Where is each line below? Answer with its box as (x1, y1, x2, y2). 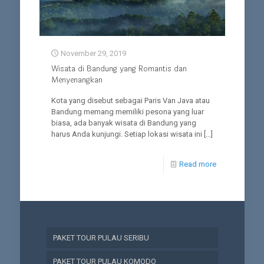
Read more (179, 160, 216, 169)
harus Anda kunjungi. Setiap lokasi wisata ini (51, 130, 202, 139)
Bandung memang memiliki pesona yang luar (51, 107, 204, 117)
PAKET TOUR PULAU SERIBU (52, 233, 149, 243)
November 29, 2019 (60, 49, 126, 58)
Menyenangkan (51, 74, 103, 87)
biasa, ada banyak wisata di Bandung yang (51, 118, 196, 128)
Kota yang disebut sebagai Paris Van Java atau (51, 96, 210, 105)
